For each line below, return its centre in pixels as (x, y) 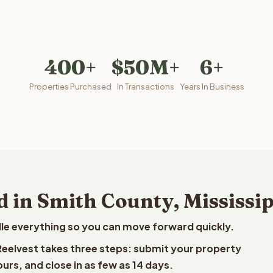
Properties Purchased (70, 87)
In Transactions (145, 87)
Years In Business (212, 87)
